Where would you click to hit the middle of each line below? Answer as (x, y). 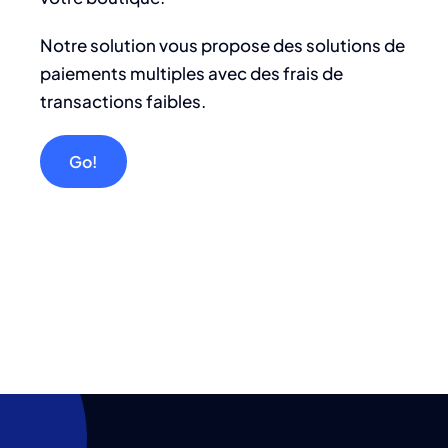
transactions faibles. (123, 101)
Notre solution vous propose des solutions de (222, 45)
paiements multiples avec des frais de (191, 73)
